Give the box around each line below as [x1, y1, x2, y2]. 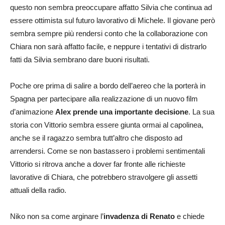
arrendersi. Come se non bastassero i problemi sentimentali [10, 146, 205, 155]
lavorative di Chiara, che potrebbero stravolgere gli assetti [10, 172, 197, 181]
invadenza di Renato [103, 211, 175, 220]
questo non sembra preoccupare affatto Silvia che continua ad [10, 3, 212, 12]
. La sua [188, 107, 214, 116]
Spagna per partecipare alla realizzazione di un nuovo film [10, 94, 198, 103]
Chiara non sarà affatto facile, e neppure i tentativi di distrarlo [10, 42, 206, 51]
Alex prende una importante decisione [55, 107, 188, 116]
